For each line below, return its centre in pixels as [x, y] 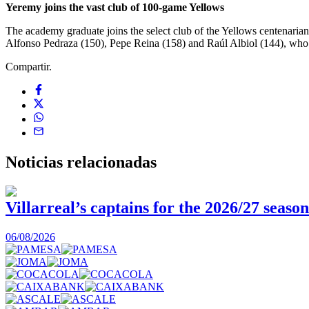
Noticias [36, 162]
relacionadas [112, 162]
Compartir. [29, 66]
